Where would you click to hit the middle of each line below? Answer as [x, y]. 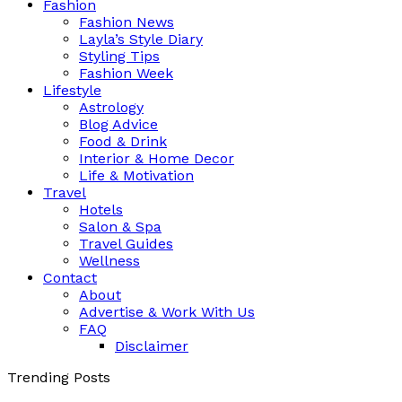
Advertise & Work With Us [167, 312]
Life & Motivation [136, 176]
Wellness [109, 261]
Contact [70, 278]
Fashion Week [126, 74]
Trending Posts [59, 378]
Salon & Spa [120, 227]
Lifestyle [72, 91]
